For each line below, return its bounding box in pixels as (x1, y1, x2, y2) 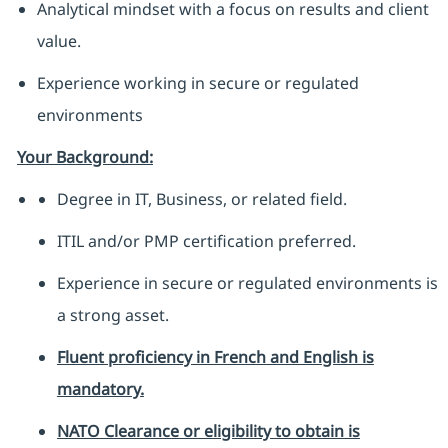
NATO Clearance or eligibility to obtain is (56, 420, 360, 443)
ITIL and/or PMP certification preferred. (56, 230, 356, 253)
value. (36, 30, 81, 53)
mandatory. (56, 378, 144, 401)
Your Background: (16, 146, 153, 169)
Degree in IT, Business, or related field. (56, 188, 347, 211)
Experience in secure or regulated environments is (56, 272, 438, 295)
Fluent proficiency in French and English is (56, 346, 374, 369)
